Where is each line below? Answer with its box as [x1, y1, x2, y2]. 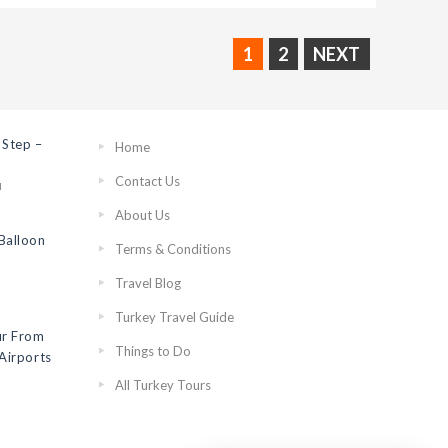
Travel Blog [114, 275, 181, 292]
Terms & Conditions [114, 241, 231, 258]
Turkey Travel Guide [114, 309, 234, 326]
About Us [114, 207, 170, 224]
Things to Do [114, 343, 191, 360]
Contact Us [114, 173, 180, 190]
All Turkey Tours [114, 377, 211, 394]
